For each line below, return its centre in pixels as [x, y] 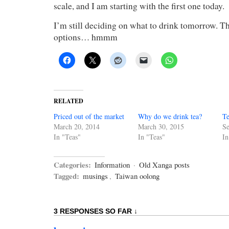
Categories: [72, 165]
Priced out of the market [89, 116]
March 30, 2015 [161, 127]
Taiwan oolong [137, 176]
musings [95, 176]
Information [112, 165]
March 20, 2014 [77, 127]
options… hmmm [86, 37]
